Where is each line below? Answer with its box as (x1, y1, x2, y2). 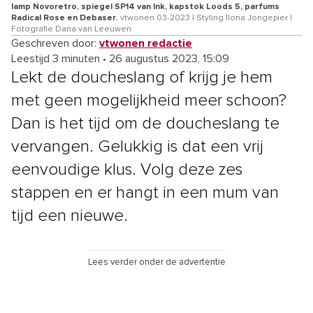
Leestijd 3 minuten (11, 52, 100, 64)
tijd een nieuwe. (11, 207, 128, 224)
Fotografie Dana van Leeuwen (11, 24, 131, 34)
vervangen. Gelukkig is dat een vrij (11, 138, 263, 155)
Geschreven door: (11, 37, 99, 49)
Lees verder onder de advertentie (87, 257, 226, 267)
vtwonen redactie (99, 37, 192, 49)
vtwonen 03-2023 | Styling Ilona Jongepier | (120, 13, 292, 22)
